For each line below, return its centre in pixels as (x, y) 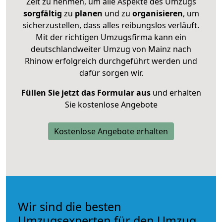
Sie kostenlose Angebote (111, 104)
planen (88, 13)
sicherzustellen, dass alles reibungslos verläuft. (111, 25)
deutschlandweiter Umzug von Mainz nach (111, 49)
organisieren (156, 13)
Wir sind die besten (70, 206)
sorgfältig (42, 13)
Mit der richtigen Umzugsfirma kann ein (111, 37)
